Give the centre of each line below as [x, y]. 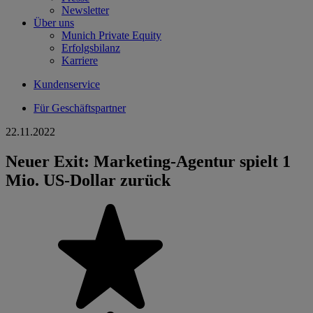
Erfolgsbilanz [91, 48]
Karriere [80, 60]
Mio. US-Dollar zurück [88, 180]
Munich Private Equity [111, 35]
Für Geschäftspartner [80, 108]
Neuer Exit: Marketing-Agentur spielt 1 [148, 161]
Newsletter [85, 10]
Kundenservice [67, 84]
